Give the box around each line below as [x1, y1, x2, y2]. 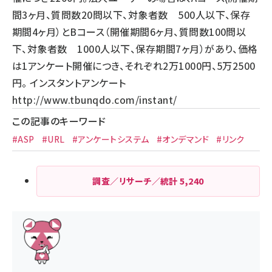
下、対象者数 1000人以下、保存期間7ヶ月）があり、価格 [12, 41, 258, 56]
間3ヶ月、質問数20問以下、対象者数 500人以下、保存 [12, 7, 251, 22]
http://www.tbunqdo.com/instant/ [12, 92, 177, 107]
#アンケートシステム [72, 133, 149, 145]
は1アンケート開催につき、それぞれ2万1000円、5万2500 [12, 58, 256, 73]
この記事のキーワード [12, 114, 106, 128]
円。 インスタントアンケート [12, 75, 126, 90]
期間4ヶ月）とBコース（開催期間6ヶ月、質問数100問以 [12, 24, 246, 39]
